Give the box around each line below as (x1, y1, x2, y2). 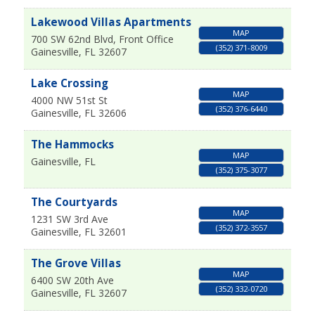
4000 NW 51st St (30, 94, 108, 108)
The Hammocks (30, 137, 114, 153)
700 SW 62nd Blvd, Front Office (30, 32, 174, 46)
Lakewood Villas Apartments (30, 15, 191, 30)
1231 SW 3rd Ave (30, 212, 108, 226)
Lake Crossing (30, 76, 108, 91)
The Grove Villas (30, 256, 121, 271)
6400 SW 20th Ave (30, 274, 114, 288)
